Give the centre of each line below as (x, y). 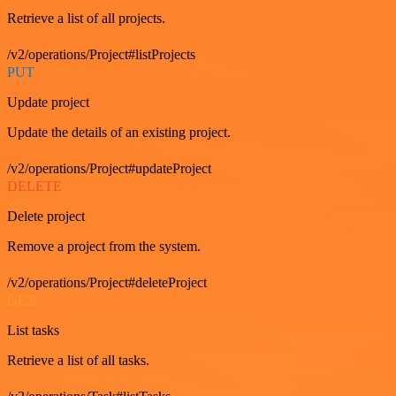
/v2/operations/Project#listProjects (101, 54)
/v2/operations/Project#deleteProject (107, 282)
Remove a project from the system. (104, 246)
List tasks (33, 330)
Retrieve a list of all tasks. (78, 360)
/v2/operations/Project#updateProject (109, 168)
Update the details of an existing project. (119, 132)
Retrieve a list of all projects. (86, 18)
